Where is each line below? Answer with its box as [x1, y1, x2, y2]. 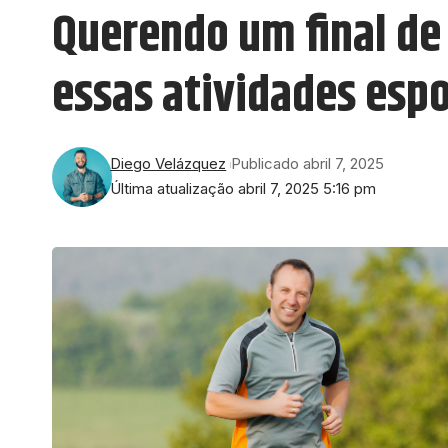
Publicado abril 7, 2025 [231, 155, 385, 174]
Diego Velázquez [110, 155, 227, 174]
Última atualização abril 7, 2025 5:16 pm [110, 180, 377, 199]
